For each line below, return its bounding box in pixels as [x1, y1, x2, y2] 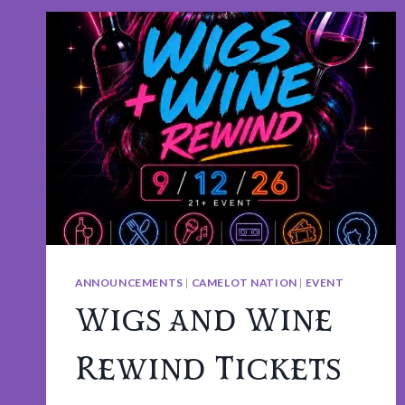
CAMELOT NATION [191, 276, 297, 290]
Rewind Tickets [75, 350, 342, 391]
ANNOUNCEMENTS [75, 276, 184, 290]
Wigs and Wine [75, 301, 333, 342]
